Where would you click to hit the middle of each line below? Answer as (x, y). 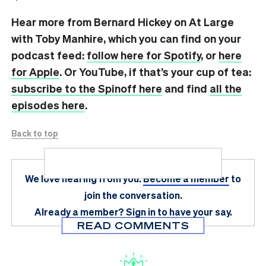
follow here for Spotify (144, 55)
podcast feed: (49, 55)
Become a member (186, 178)
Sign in (140, 211)
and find (186, 88)
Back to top (35, 133)
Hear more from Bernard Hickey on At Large (123, 21)
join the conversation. (133, 195)
